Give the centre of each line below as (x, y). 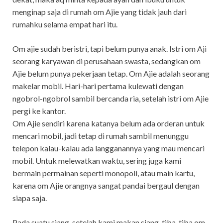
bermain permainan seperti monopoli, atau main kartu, (104, 173)
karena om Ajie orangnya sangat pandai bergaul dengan (106, 185)
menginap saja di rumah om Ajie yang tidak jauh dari (100, 11)
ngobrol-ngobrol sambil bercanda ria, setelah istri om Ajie (111, 98)
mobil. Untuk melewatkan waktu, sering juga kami (97, 160)
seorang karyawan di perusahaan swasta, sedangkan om (107, 61)
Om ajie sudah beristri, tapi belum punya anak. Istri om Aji (110, 48)
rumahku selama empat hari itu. (65, 24)
